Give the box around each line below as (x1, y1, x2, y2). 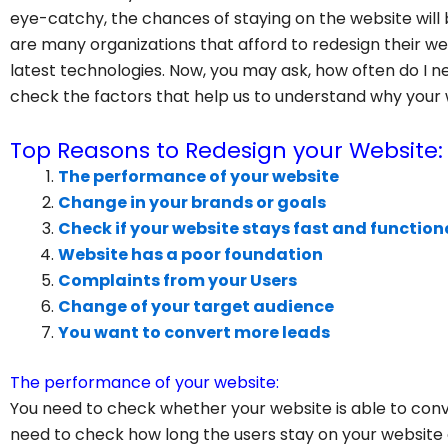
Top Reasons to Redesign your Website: (10, 134, 443, 166)
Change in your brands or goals (58, 190, 326, 214)
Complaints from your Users (58, 268, 297, 292)
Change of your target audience (58, 294, 334, 318)
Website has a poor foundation (58, 242, 323, 266)
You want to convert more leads (58, 320, 330, 344)
